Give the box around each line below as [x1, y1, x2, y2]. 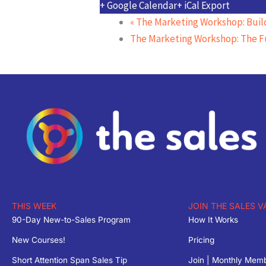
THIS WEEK [12, 200, 56, 211]
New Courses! [12, 235, 65, 245]
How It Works [188, 214, 238, 224]
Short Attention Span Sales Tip [12, 255, 127, 265]
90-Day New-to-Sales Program [12, 214, 131, 224]
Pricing [188, 235, 214, 245]
